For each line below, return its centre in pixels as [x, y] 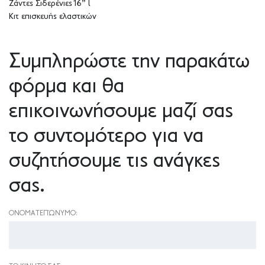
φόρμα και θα [67, 87]
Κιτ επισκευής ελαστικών [53, 17]
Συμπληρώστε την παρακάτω [129, 62]
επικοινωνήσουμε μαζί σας [121, 112]
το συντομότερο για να [106, 136]
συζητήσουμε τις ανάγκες [114, 161]
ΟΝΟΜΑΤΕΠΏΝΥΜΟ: [43, 213]
